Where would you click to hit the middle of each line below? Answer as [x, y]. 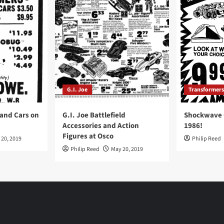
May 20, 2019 [127, 149]
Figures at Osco [88, 136]
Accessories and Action [101, 126]
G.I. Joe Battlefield [94, 115]
